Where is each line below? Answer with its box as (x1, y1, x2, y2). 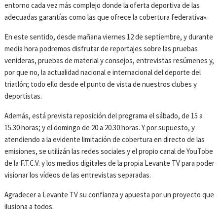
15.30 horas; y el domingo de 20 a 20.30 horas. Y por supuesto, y (4, 123, 195, 133)
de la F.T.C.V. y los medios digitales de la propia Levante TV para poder (4, 158, 215, 168)
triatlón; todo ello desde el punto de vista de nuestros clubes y (4, 79, 197, 89)
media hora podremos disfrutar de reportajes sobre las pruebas (4, 44, 198, 54)
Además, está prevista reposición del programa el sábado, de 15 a (4, 111, 203, 121)
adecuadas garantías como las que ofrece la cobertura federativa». (4, 12, 208, 22)
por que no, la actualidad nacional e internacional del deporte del (4, 68, 201, 77)
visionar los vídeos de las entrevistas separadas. (4, 170, 151, 180)
